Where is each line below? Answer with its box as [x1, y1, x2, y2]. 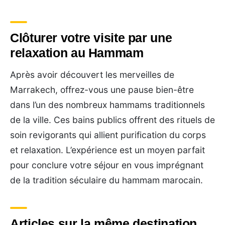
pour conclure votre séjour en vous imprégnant [10, 159, 203, 170]
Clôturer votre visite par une [10, 30, 172, 45]
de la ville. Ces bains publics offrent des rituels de [10, 114, 215, 125]
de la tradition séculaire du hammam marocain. [10, 174, 203, 185]
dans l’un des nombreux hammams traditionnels [10, 99, 205, 110]
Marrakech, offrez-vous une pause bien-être [10, 84, 194, 95]
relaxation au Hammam [10, 45, 144, 60]
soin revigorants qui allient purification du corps [10, 129, 206, 140]
